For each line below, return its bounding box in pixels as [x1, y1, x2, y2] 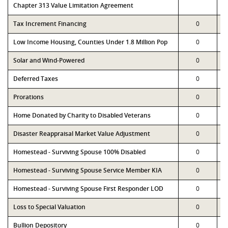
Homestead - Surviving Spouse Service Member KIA [13, 166, 162, 175]
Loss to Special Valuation [13, 203, 85, 211]
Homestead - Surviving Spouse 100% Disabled [13, 148, 146, 156]
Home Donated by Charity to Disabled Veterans [13, 111, 151, 120]
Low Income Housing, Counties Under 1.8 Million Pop [13, 38, 167, 46]
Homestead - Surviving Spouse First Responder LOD [13, 184, 163, 193]
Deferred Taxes [13, 74, 58, 83]
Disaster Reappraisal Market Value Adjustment [13, 129, 150, 138]
